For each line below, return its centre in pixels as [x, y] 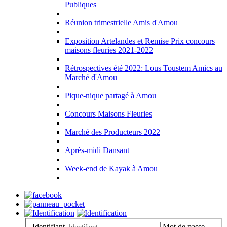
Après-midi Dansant [97, 150]
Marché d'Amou [91, 77]
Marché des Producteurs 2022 [112, 132]
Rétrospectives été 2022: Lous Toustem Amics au [144, 68]
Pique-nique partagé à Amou [110, 96]
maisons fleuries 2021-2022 [109, 50]
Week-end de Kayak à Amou [111, 168]
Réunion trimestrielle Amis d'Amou [121, 23]
